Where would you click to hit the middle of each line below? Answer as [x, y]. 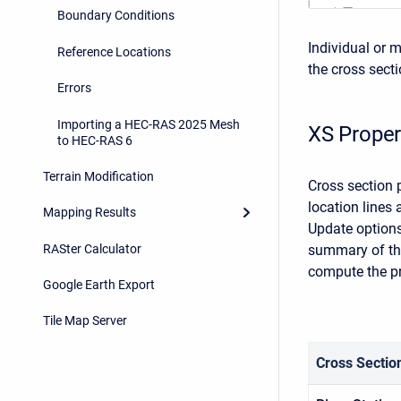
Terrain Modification [98, 176]
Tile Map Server [85, 321]
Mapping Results [90, 213]
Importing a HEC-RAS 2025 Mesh [149, 124]
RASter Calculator [92, 248]
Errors [74, 88]
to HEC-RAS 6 [95, 140]
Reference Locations [114, 51]
